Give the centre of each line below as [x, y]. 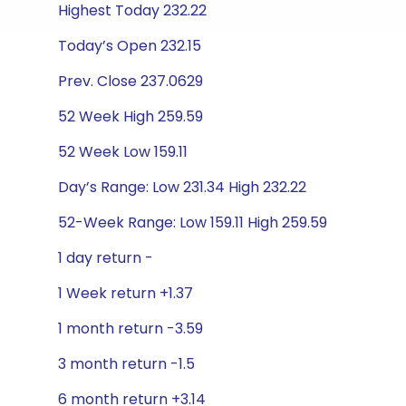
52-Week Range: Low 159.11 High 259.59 [193, 222]
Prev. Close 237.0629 [130, 81]
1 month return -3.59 [130, 329]
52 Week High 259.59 [130, 116]
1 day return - [106, 258]
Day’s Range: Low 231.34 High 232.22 [182, 187]
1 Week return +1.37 [126, 293]
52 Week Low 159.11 [123, 152]
